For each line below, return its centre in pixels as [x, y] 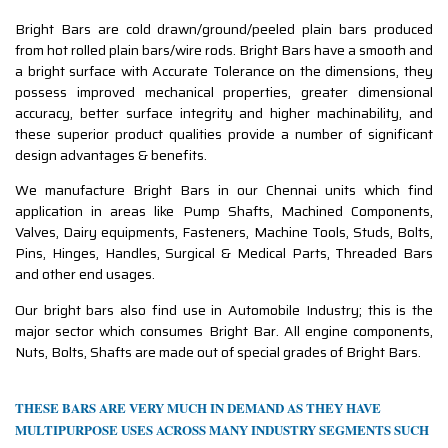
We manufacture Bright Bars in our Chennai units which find [224, 190]
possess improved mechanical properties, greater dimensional [224, 91]
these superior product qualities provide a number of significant [224, 133]
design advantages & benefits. [111, 154]
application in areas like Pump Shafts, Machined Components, [224, 211]
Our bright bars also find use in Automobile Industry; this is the [224, 309]
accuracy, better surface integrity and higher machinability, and [224, 112]
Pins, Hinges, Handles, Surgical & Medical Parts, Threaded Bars [224, 253]
